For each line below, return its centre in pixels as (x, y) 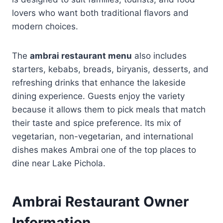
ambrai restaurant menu (81, 56)
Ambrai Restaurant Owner (100, 201)
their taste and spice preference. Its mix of (97, 123)
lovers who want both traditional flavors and (100, 13)
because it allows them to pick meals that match (109, 109)
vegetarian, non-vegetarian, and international (103, 136)
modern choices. (45, 26)
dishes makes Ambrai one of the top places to (104, 150)
